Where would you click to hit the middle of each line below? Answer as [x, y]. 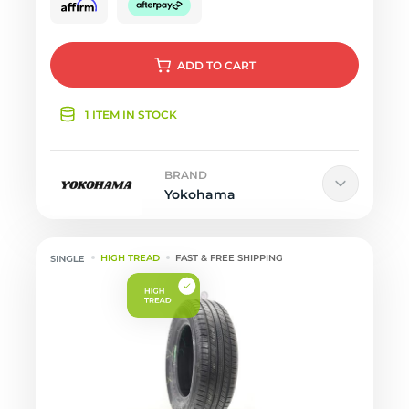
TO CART [231, 65]
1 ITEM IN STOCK [131, 115]
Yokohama [200, 194]
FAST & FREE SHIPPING [230, 258]
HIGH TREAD [131, 258]
